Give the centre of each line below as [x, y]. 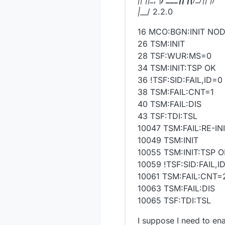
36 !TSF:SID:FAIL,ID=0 [180, 80]
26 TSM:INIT [161, 43]
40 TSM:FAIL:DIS [170, 104]
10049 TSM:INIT [168, 140]
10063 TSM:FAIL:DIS [176, 188]
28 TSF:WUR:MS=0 [175, 55]
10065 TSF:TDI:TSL [174, 200]
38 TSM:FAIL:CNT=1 [176, 92]
